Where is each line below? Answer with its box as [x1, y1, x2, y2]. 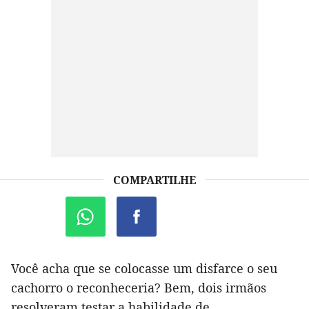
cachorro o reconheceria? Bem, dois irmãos [11, 279, 266, 297]
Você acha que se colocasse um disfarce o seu [11, 260, 277, 277]
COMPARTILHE [113, 172, 196, 188]
